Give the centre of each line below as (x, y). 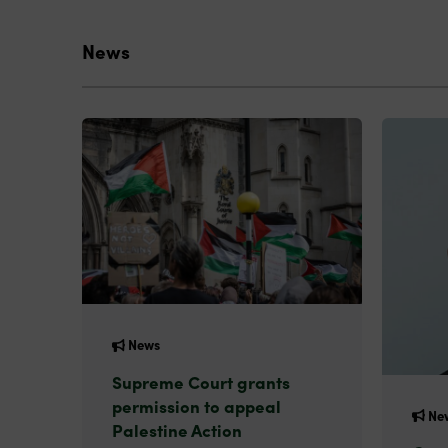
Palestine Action (177, 429)
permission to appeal (196, 405)
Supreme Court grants (201, 381)
